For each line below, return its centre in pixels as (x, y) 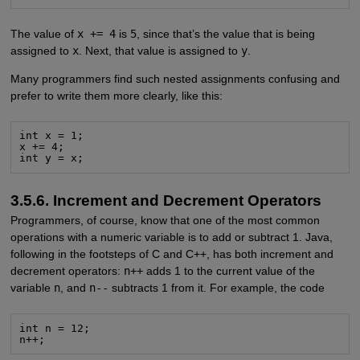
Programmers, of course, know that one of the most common (165, 221)
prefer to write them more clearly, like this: (116, 96)
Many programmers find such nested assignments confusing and (175, 79)
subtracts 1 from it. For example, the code (216, 288)
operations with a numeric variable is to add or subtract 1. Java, (171, 237)
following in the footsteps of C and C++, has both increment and (172, 254)
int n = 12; (55, 328)
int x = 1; (52, 136)
